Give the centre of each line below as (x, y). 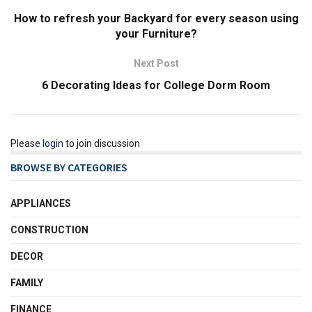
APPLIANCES (41, 203)
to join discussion (102, 143)
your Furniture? (156, 33)
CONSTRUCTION (49, 229)
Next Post (156, 63)
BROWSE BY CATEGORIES (69, 167)
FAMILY (27, 282)
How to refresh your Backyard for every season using (156, 18)
